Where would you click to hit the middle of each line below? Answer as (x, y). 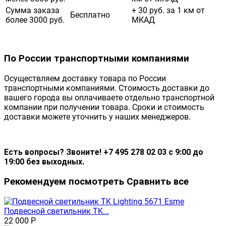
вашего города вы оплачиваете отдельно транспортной (109, 98)
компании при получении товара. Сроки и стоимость (104, 107)
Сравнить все (158, 181)
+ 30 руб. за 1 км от (168, 10)
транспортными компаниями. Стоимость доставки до (107, 88)
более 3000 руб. (35, 20)
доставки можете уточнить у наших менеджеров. (97, 117)
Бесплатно (90, 15)
